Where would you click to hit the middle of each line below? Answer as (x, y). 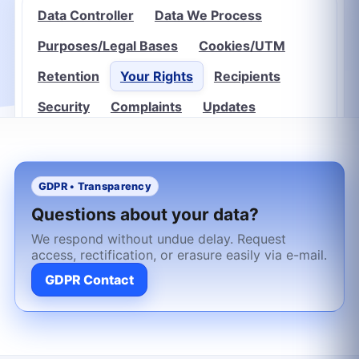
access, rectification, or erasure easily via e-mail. (179, 255)
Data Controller (85, 16)
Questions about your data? (145, 215)
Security (63, 107)
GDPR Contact (89, 280)
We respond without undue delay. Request (158, 239)
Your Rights (156, 77)
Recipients (247, 77)
